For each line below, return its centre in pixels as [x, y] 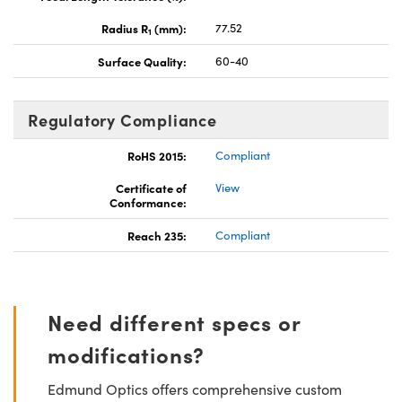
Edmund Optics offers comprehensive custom [195, 389]
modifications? [127, 354]
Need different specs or [174, 321]
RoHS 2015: [157, 155]
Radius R [125, 27]
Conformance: [148, 201]
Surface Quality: [142, 61]
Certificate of [151, 187]
